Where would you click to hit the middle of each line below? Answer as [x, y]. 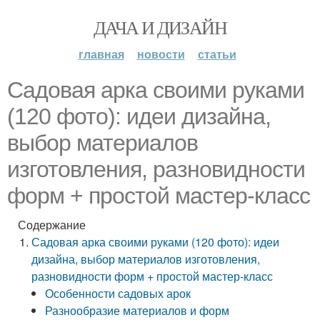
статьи [217, 54]
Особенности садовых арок [118, 293]
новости [161, 54]
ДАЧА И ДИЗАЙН [160, 27]
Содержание [52, 225]
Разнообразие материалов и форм [137, 310]
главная [101, 54]
